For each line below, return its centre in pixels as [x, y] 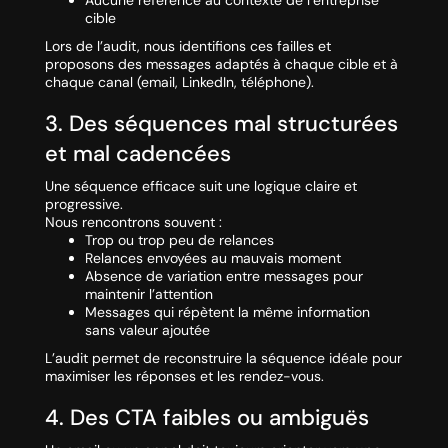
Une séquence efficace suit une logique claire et [200, 186]
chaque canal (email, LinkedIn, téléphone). [179, 82]
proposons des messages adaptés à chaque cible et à [221, 64]
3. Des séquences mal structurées [221, 124]
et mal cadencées [137, 154]
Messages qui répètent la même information [227, 312]
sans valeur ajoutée [147, 330]
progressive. [83, 204]
